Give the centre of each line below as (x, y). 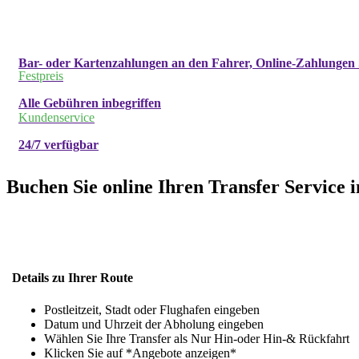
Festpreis (41, 76)
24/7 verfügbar (58, 145)
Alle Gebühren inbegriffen (90, 103)
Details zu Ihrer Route (73, 278)
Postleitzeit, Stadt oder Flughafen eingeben (152, 309)
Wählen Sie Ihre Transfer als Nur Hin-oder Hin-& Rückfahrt (197, 338)
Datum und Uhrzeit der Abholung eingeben (154, 324)
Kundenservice (56, 118)
